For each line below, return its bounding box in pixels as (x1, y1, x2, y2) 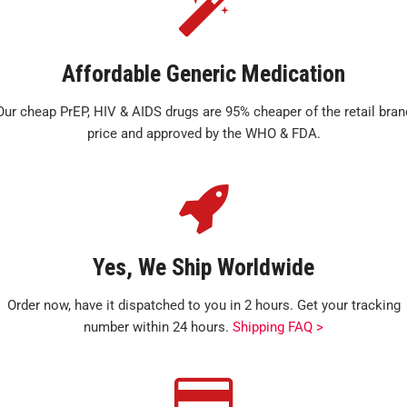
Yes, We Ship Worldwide (93, 253, 314, 281)
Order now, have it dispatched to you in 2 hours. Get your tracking (6, 297, 401, 313)
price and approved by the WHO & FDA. (86, 125, 321, 142)
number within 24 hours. (84, 319, 233, 335)
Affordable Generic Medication (62, 60, 345, 87)
